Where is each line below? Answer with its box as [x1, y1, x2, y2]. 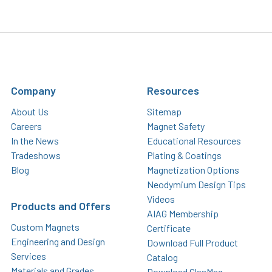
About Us [11, 106, 49, 118]
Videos [147, 193, 175, 205]
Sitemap [147, 106, 182, 118]
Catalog [147, 251, 178, 263]
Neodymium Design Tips [147, 178, 246, 191]
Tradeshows [11, 149, 61, 161]
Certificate [147, 222, 191, 234]
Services [11, 250, 46, 262]
